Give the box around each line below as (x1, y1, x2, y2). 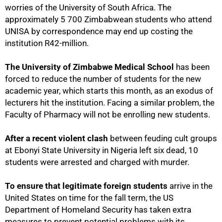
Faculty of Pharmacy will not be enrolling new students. (5, 110, 210, 119)
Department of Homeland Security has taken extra (5, 205, 191, 215)
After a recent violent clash (5, 133, 110, 143)
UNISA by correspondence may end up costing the (5, 26, 193, 36)
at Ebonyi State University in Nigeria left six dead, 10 (5, 145, 198, 155)
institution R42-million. (5, 38, 89, 48)
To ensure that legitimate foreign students (5, 181, 169, 191)
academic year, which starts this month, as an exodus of (5, 86, 213, 96)
